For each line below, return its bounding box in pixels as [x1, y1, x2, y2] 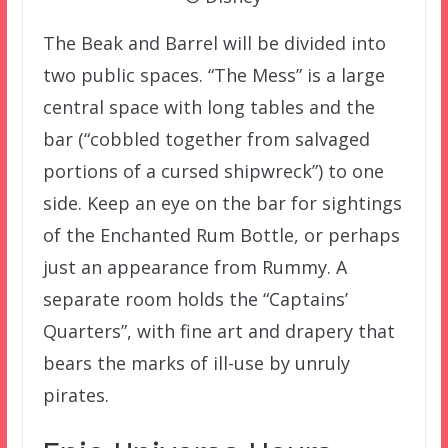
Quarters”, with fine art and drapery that [42, 318, 395, 343]
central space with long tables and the [42, 94, 375, 119]
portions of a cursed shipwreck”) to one [42, 158, 384, 183]
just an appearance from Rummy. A [42, 254, 347, 279]
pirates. [42, 382, 109, 407]
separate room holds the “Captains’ [42, 286, 348, 311]
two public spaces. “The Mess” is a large [42, 62, 385, 87]
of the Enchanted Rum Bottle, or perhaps [42, 222, 400, 247]
